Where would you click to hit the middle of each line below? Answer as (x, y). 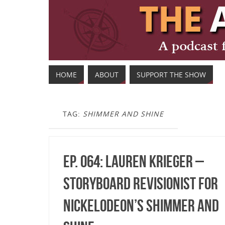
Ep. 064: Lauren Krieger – (134, 161)
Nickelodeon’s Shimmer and (141, 206)
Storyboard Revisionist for (141, 184)
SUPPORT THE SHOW (171, 75)
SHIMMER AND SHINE (123, 114)
